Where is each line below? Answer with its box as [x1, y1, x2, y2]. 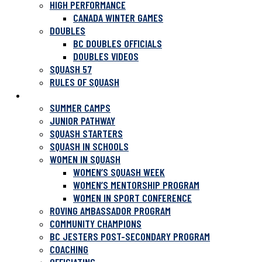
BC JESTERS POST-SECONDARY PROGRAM [50, 230, 210, 243]
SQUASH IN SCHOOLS [50, 140, 129, 153]
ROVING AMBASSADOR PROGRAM [50, 204, 171, 217]
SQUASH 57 [50, 63, 92, 75]
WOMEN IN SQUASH [50, 153, 120, 166]
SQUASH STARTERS [50, 127, 123, 140]
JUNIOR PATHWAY [50, 114, 115, 127]
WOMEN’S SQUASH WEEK [73, 166, 165, 178]
